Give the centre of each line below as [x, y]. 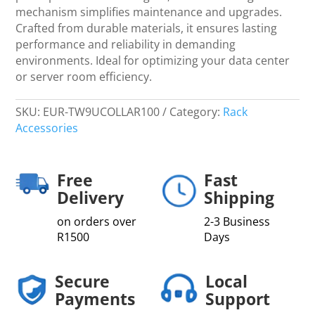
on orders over [97, 221]
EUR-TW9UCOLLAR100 [102, 111]
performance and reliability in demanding [126, 44]
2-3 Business [237, 221]
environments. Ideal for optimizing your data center [153, 60]
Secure [82, 281]
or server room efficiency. [84, 76]
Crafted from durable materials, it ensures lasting [147, 28]
